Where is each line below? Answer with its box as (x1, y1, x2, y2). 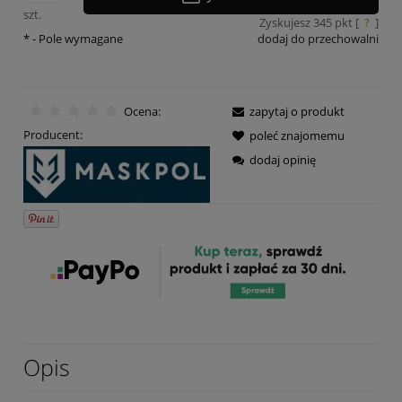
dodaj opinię (249, 152, 316, 169)
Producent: (23, 127, 83, 144)
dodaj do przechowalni (258, 30, 379, 47)
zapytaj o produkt (249, 103, 345, 120)
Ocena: (123, 103, 161, 120)
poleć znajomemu (249, 127, 345, 144)
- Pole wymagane (30, 30, 123, 47)
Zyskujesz (258, 13, 313, 31)
